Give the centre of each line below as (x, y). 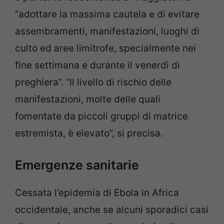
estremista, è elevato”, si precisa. (89, 133)
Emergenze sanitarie (77, 165)
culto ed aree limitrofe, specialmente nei (105, 48)
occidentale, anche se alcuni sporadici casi (112, 210)
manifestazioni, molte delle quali (88, 99)
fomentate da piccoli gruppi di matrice (101, 116)
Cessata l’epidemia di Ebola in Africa (97, 193)
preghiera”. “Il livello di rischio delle (93, 82)
